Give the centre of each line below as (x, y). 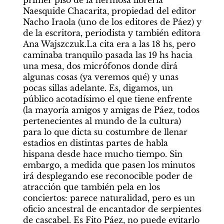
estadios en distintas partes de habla (95, 143)
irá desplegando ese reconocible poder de (107, 176)
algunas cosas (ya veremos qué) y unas (100, 77)
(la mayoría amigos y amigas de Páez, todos (111, 110)
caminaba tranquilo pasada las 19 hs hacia (107, 55)
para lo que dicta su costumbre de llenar (105, 132)
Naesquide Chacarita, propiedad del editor (109, 11)
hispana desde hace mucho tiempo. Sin (102, 154)
